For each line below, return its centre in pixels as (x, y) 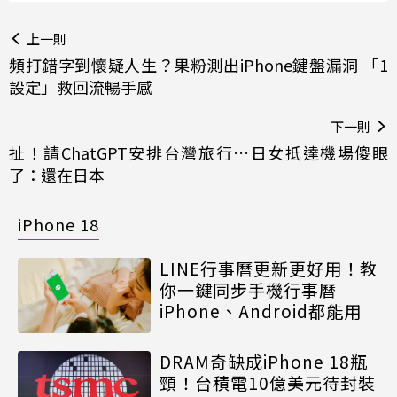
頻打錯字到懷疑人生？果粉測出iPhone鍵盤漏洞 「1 (198, 65)
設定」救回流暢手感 (81, 87)
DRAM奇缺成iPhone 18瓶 (264, 361)
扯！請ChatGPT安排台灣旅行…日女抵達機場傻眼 (198, 153)
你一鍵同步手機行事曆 (248, 290)
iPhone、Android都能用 (261, 311)
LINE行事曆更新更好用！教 (269, 269)
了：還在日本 (57, 175)
